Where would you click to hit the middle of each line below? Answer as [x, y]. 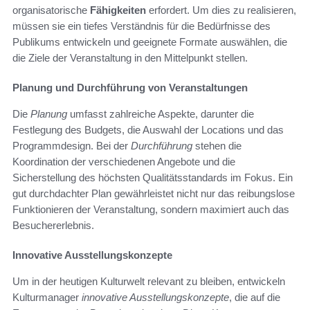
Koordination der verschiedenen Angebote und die [124, 161]
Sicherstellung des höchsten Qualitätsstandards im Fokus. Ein [153, 177]
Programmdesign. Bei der [72, 145]
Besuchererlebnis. [53, 225]
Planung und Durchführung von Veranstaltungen [130, 87]
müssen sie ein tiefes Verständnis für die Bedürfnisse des [142, 26]
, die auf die [255, 297]
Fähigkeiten [118, 10]
